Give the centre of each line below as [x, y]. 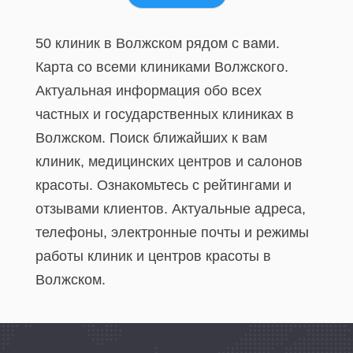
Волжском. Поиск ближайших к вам [151, 138]
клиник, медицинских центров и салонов [169, 162]
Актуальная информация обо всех [149, 91]
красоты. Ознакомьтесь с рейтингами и [163, 185]
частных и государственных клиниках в [165, 114]
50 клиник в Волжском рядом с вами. [158, 43]
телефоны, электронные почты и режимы [172, 232]
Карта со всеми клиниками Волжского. [162, 67]
